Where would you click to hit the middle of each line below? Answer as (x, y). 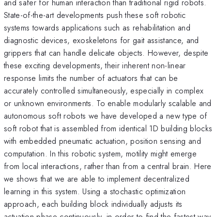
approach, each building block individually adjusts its (93, 204)
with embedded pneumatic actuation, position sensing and (103, 141)
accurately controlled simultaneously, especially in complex (104, 90)
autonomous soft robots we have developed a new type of (106, 116)
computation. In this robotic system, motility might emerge (100, 153)
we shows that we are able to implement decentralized (97, 178)
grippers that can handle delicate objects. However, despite (106, 53)
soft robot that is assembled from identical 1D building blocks (108, 128)
